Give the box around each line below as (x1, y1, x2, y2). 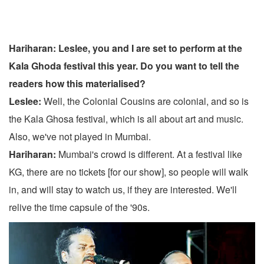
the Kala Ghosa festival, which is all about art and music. (9, 112, 243, 126)
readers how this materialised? (9, 77, 146, 91)
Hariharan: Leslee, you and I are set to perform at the (9, 41, 242, 55)
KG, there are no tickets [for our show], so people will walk (9, 165, 248, 179)
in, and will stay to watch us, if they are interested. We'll (9, 183, 237, 197)
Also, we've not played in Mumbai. (9, 130, 151, 144)
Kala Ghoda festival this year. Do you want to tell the (9, 59, 239, 73)
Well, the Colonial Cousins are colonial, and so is (41, 94, 249, 108)
